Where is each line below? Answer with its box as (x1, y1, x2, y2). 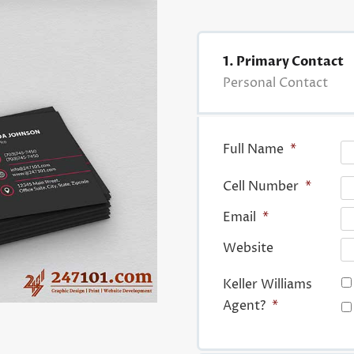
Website (222, 239, 273, 258)
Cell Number (222, 178, 299, 196)
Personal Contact (222, 74, 328, 92)
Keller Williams (222, 276, 312, 294)
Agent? (222, 297, 265, 315)
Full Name (222, 141, 284, 159)
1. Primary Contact (222, 53, 344, 71)
